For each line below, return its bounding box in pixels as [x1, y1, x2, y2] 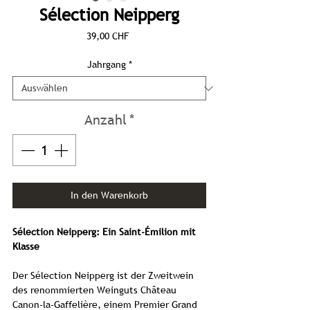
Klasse [12, 240, 39, 253]
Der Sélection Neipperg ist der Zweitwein [12, 269, 194, 282]
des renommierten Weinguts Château [12, 284, 176, 296]
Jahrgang [86, 58, 126, 71]
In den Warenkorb [71, 189, 148, 201]
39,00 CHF [86, 30, 129, 42]
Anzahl [84, 111, 127, 129]
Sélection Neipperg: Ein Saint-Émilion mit [12, 226, 196, 238]
